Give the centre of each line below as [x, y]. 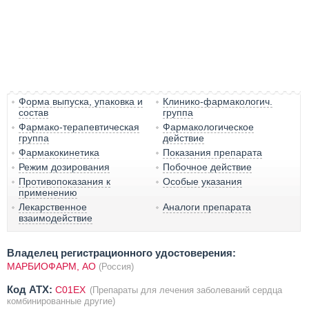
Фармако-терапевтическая [79, 127]
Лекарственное [53, 207]
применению [48, 192]
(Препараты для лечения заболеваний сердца [186, 290]
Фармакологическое [209, 127]
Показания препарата [213, 152]
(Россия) [116, 266]
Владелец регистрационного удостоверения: [121, 252]
